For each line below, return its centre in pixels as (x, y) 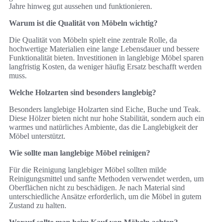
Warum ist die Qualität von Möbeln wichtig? (83, 23)
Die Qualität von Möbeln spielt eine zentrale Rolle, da (93, 40)
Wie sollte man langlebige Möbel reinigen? (80, 153)
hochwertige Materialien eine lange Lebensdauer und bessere (104, 49)
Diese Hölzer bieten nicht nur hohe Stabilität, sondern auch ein (107, 118)
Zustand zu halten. (38, 206)
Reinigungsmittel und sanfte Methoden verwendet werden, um (106, 179)
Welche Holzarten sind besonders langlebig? (83, 93)
